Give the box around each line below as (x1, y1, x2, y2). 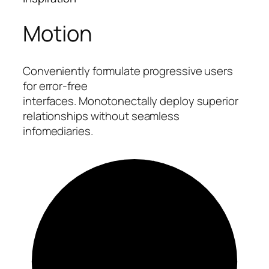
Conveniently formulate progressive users (23, 63, 233, 79)
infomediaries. (23, 123, 93, 139)
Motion (23, 19, 92, 49)
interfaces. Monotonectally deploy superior (23, 93, 238, 109)
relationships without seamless (23, 108, 180, 124)
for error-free (23, 78, 88, 94)
